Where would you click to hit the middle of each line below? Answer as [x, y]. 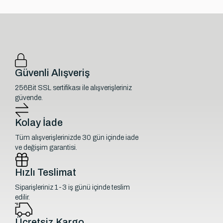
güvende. [29, 98]
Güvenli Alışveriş [53, 73]
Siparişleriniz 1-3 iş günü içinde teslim [73, 188]
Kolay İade [39, 123]
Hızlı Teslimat [46, 172]
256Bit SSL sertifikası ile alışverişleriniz [74, 88]
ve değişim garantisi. [46, 148]
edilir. [23, 198]
